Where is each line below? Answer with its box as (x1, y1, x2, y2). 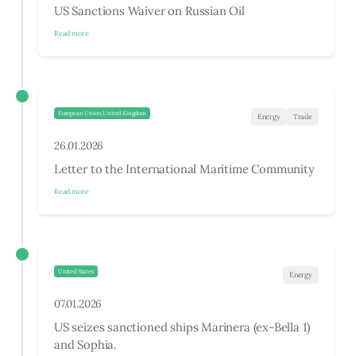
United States (58, 268, 94, 276)
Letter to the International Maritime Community (54, 161, 315, 176)
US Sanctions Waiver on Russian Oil (54, 2, 245, 18)
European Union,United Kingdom (58, 110, 146, 118)
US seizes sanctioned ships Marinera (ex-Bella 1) (54, 319, 311, 335)
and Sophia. (54, 336, 118, 352)
